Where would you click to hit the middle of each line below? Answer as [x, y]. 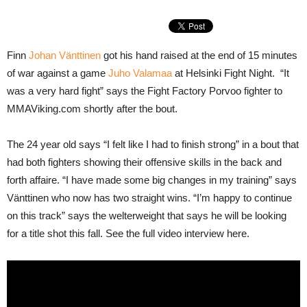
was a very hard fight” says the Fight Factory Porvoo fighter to [145, 91]
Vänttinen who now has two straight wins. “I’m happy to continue [149, 198]
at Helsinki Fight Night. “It [231, 73]
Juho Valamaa [140, 73]
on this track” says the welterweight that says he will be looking [147, 216]
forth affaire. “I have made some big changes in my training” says [152, 180]
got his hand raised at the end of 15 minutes [199, 55]
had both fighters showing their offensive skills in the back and [144, 162]
